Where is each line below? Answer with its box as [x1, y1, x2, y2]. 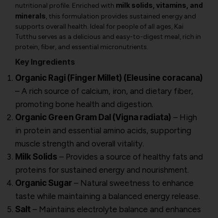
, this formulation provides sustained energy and [46, 12, 196, 20]
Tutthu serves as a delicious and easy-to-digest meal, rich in [15, 33, 201, 41]
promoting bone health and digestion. [15, 99, 153, 109]
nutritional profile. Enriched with [15, 1, 116, 10]
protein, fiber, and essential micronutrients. [15, 43, 148, 51]
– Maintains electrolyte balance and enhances [31, 204, 201, 214]
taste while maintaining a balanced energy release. [15, 191, 200, 201]
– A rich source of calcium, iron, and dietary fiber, [15, 86, 193, 96]
